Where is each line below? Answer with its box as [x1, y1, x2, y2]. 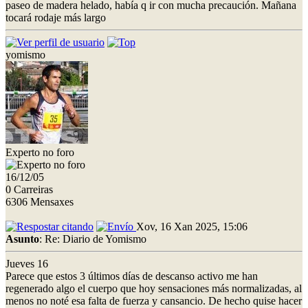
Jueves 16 [5, 257, 48, 269]
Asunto [5, 232, 39, 245]
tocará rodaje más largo [5, 11, 106, 23]
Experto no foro [5, 146, 74, 158]
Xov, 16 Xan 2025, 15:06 [136, 220, 247, 232]
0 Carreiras [5, 183, 53, 195]
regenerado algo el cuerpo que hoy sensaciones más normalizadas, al [5, 282, 302, 294]
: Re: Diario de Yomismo [39, 232, 146, 245]
